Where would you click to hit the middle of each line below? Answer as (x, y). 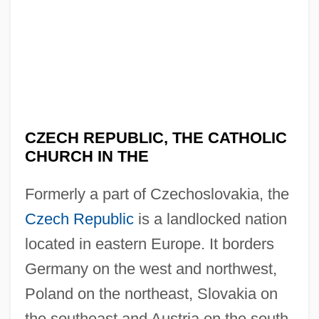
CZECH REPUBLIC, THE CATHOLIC (156, 137)
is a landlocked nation (210, 219)
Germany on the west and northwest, (151, 268)
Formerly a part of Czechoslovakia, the (157, 194)
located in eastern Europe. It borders (149, 244)
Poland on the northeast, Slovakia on (151, 293)
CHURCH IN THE (87, 156)
